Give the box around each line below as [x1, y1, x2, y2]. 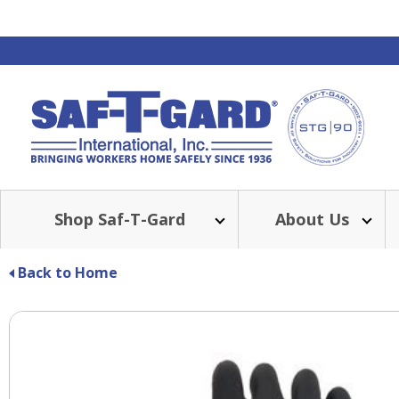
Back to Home [18, 263, 118, 282]
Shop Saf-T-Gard [53, 208, 185, 230]
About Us [274, 208, 349, 230]
